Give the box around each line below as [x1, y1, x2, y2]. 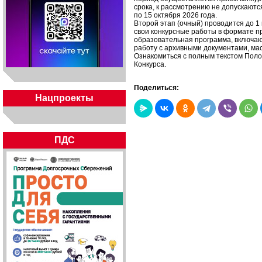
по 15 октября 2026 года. [134, 11, 217, 20]
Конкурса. [134, 60, 166, 69]
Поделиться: [134, 84, 179, 92]
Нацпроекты [35, 93, 94, 103]
